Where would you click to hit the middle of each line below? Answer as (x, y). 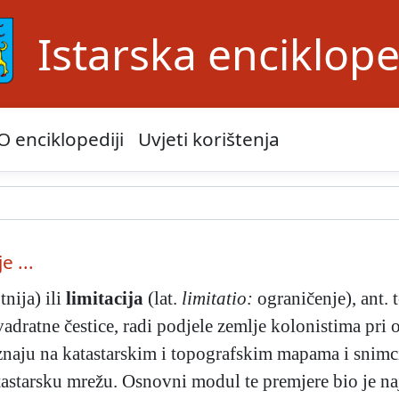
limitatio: (217, 298)
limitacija (105, 298)
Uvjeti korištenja (209, 139)
